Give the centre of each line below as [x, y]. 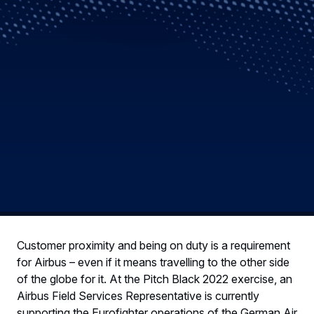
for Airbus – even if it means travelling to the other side [153, 262]
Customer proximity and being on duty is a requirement [153, 245]
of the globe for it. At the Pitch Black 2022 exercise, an [155, 279]
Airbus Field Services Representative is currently [138, 295]
